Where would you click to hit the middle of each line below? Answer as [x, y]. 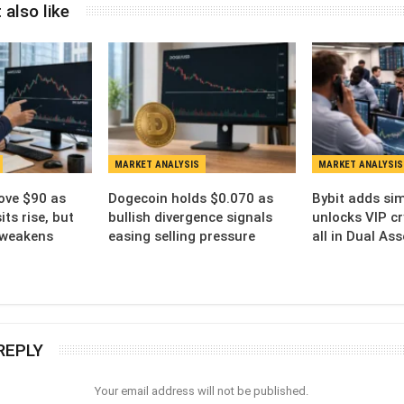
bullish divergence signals [191, 218]
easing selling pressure [182, 237]
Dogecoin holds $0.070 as [191, 199]
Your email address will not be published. [202, 391]
